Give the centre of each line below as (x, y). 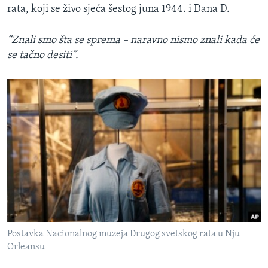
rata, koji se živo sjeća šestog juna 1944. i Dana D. (118, 10)
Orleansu (26, 247)
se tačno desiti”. (43, 56)
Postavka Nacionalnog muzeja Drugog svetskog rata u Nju (124, 234)
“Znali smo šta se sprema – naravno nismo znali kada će (133, 41)
